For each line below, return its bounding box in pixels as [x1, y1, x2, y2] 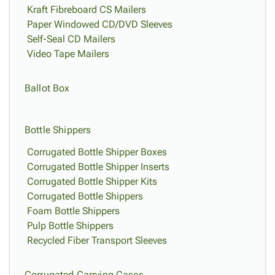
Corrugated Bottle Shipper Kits [27, 176, 157, 187]
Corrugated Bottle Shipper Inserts [27, 161, 169, 172]
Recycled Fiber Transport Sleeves [27, 234, 167, 246]
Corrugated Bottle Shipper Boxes [27, 146, 167, 158]
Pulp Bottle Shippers [27, 220, 114, 231]
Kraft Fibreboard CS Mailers [27, 4, 146, 15]
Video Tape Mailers [27, 48, 109, 60]
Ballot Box [25, 82, 70, 94]
